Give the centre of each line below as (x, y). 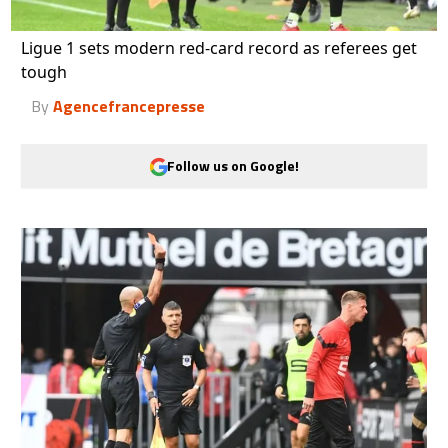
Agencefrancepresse (129, 105)
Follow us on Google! (233, 166)
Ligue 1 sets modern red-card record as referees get (219, 47)
